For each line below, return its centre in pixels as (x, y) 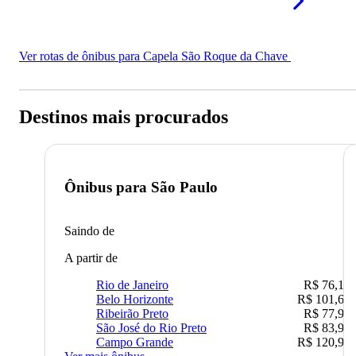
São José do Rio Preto (151, 327)
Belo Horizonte (135, 299)
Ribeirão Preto (132, 313)
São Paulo (184, 187)
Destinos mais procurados (124, 117)
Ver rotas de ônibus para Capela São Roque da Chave (155, 56)
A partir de (91, 257)
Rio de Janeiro (132, 284)
